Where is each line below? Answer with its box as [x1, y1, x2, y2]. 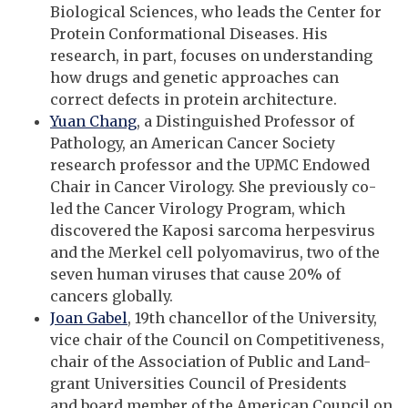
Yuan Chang [50, 112, 137, 131]
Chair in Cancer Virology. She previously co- [50, 178, 376, 197]
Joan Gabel [50, 309, 127, 328]
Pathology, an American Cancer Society [50, 134, 335, 153]
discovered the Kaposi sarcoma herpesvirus [50, 221, 375, 240]
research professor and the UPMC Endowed [50, 156, 370, 175]
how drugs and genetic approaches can [50, 68, 339, 87]
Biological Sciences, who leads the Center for [50, 3, 382, 22]
